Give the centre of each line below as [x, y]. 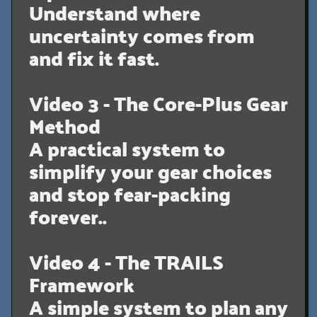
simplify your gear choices [150, 171]
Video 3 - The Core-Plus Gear [158, 103]
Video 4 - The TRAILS [126, 261]
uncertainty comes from [142, 35]
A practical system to [127, 148]
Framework [82, 284]
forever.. [68, 216]
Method [65, 126]
